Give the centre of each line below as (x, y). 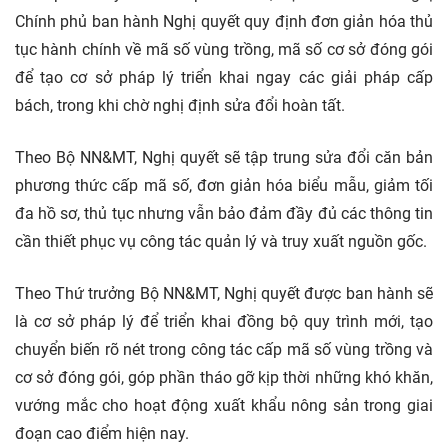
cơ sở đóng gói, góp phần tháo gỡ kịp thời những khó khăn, (224, 378)
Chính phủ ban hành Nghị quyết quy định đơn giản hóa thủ (224, 22)
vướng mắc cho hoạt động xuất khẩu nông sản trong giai (224, 406)
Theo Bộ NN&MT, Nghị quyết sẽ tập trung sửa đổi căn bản (224, 158)
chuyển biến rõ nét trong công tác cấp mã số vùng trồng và (224, 350)
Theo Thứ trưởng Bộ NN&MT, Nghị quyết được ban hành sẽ (224, 294)
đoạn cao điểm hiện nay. (102, 434)
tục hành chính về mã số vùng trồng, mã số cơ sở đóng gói (224, 50)
